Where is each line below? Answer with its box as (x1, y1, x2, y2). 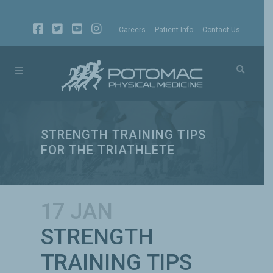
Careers (119, 26, 146, 34)
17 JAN (40, 198, 113, 224)
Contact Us (202, 26, 241, 34)
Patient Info (155, 26, 194, 34)
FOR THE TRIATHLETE (40, 143, 175, 158)
